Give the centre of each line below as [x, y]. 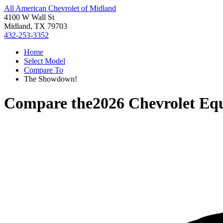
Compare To [44, 70]
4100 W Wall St [29, 17]
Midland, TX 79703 [36, 26]
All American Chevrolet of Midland [60, 8]
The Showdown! [51, 79]
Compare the [48, 103]
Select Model [45, 61]
